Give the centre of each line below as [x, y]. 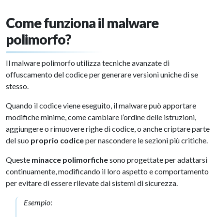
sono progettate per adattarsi [158, 160]
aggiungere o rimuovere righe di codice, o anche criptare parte [108, 129]
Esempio [37, 202]
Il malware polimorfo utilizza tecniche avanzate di [88, 63]
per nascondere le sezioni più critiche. [147, 140]
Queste [19, 160]
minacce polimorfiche [70, 160]
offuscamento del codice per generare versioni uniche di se [102, 74]
